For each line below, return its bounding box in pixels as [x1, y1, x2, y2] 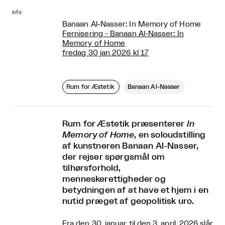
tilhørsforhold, [62, 163, 121, 172]
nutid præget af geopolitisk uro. [62, 196, 194, 205]
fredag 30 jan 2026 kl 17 [62, 49, 149, 57]
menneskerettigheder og [62, 174, 166, 183]
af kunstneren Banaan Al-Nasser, [62, 141, 199, 150]
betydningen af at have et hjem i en [62, 185, 208, 194]
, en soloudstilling [134, 130, 206, 139]
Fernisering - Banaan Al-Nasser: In [62, 30, 184, 38]
